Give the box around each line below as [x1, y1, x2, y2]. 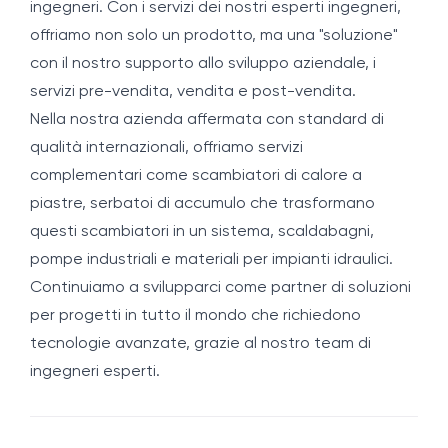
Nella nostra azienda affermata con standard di [30, 112, 384, 128]
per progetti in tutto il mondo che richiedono [30, 308, 361, 324]
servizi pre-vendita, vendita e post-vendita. [30, 84, 356, 100]
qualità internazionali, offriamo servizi [30, 140, 303, 156]
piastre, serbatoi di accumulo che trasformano [30, 196, 375, 212]
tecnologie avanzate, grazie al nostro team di [30, 336, 371, 352]
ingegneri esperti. [30, 364, 160, 380]
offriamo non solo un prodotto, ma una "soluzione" [30, 28, 398, 44]
